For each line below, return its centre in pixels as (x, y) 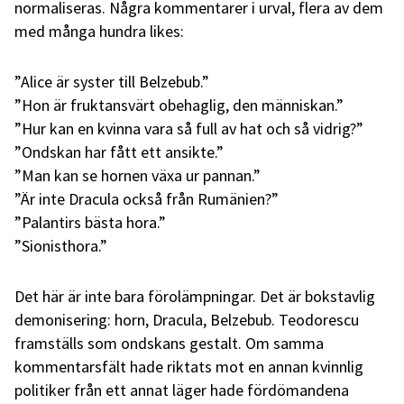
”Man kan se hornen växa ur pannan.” (138, 175)
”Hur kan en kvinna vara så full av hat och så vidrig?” (189, 128)
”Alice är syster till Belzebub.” (112, 81)
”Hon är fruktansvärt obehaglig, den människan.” (179, 105)
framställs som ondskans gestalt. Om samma (169, 343)
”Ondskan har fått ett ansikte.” (119, 151)
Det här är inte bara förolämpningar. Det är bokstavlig (195, 296)
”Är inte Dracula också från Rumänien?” (147, 198)
